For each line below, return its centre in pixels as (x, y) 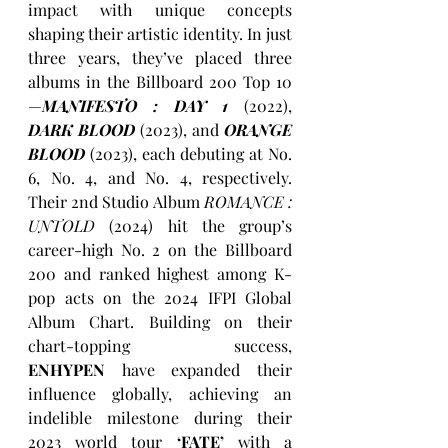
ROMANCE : (248, 201)
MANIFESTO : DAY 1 (135, 105)
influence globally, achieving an (160, 393)
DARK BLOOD (81, 129)
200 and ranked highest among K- (160, 273)
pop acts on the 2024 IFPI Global (160, 297)
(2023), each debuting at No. (191, 153)
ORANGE (258, 129)
